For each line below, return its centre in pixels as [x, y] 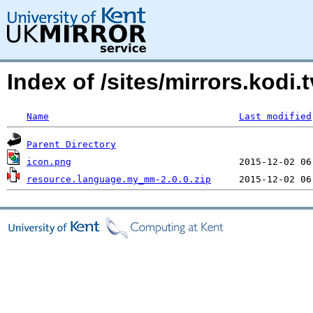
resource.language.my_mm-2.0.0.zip [119, 179]
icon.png [49, 162]
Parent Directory [71, 144]
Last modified [275, 116]
